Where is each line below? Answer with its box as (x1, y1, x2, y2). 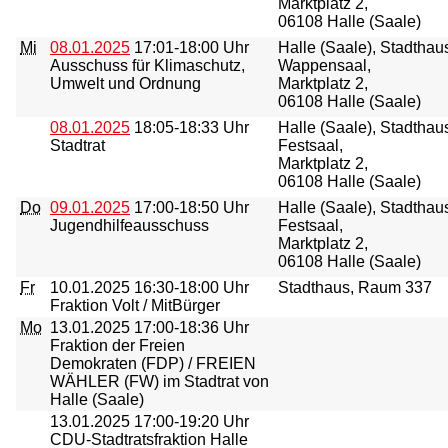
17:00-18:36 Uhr (130, 319, 249, 336)
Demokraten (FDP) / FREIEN (50, 355, 256, 372)
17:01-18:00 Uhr (130, 39, 249, 56)
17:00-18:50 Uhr (130, 199, 249, 216)
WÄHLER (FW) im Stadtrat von (50, 373, 269, 390)
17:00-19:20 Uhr (130, 413, 249, 430)
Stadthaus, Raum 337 (278, 279, 432, 296)
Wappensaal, (278, 57, 371, 74)
